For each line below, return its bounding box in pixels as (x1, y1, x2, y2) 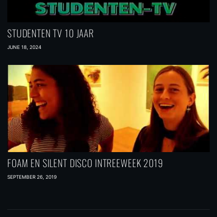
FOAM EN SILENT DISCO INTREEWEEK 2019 (7, 155, 163, 170)
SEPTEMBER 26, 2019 (7, 174, 57, 180)
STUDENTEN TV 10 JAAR (7, 26, 94, 40)
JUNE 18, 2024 (7, 44, 41, 50)
